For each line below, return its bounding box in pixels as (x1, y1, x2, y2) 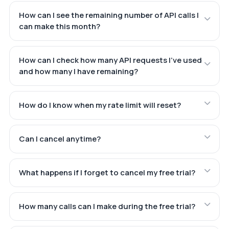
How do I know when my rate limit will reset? (18, 99, 181, 110)
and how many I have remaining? (18, 65, 138, 77)
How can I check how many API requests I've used (18, 54, 202, 65)
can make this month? (18, 20, 100, 32)
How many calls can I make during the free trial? (18, 200, 195, 212)
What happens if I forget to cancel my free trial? (18, 167, 195, 178)
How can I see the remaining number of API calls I (18, 9, 199, 20)
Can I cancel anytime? (18, 133, 101, 144)
